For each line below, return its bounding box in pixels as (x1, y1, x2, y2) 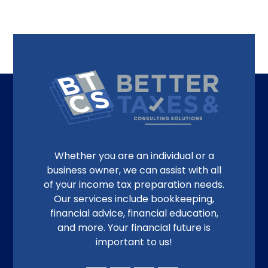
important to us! (96, 234, 172, 249)
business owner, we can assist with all (47, 163, 221, 177)
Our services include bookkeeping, (54, 191, 214, 206)
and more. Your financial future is (57, 220, 211, 234)
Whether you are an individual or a (54, 148, 214, 163)
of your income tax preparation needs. (44, 177, 224, 191)
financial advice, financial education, (50, 206, 218, 220)
